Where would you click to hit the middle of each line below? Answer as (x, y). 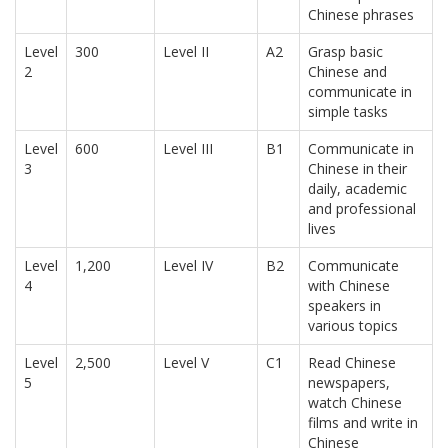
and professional (362, 209)
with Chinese (349, 286)
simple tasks (348, 112)
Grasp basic (345, 52)
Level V (186, 363)
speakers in (344, 306)
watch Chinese (355, 403)
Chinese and (347, 72)
